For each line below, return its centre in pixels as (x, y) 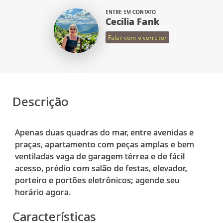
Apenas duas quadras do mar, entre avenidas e (105, 132)
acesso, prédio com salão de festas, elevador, (101, 168)
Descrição (41, 101)
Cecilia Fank (132, 21)
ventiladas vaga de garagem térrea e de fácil (100, 156)
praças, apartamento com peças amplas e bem (105, 144)
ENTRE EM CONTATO (131, 12)
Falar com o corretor (137, 37)
